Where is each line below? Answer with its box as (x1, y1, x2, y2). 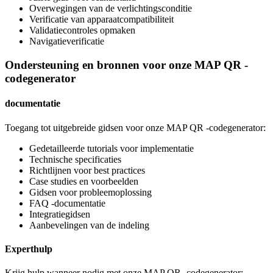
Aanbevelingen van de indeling (29, 219, 149, 230)
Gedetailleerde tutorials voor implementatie (29, 143, 194, 154)
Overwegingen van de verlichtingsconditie (29, 3, 192, 14)
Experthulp (5, 243, 52, 254)
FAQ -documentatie (29, 197, 105, 208)
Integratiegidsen (29, 208, 90, 219)
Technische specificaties (29, 154, 121, 165)
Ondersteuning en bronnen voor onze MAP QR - (5, 58, 248, 72)
